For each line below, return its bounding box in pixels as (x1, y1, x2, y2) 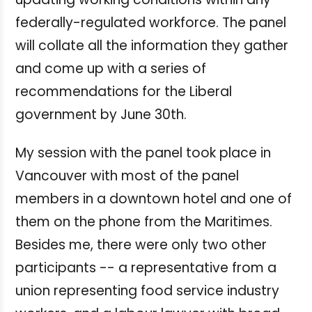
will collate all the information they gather (15, 36, 288, 55)
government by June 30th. (15, 104, 187, 124)
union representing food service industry (15, 281, 279, 300)
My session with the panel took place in (15, 143, 271, 162)
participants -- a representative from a (15, 258, 276, 277)
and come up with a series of (15, 58, 206, 78)
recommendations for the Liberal (15, 81, 232, 101)
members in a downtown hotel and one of (15, 189, 292, 208)
